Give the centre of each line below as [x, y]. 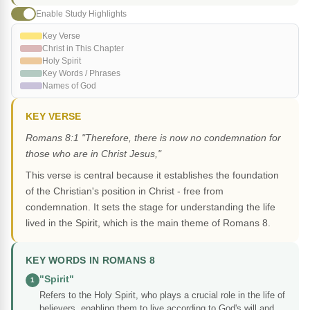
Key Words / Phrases [81, 74]
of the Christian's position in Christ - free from [125, 191]
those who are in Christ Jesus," [93, 154]
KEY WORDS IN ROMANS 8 [90, 261]
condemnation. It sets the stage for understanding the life [151, 207]
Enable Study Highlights [81, 13]
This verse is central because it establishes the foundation [152, 175]
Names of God [69, 86]
